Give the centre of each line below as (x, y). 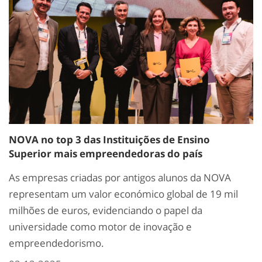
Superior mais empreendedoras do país (106, 154)
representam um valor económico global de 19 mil (123, 194)
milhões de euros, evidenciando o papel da (106, 211)
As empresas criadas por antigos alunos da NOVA (120, 178)
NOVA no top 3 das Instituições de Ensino (109, 140)
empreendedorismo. (56, 243)
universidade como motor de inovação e (100, 227)
